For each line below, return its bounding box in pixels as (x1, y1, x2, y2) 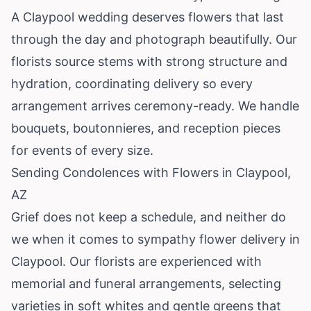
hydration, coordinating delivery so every (11, 76, 253, 91)
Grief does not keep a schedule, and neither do (11, 209, 286, 224)
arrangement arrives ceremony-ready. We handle (11, 98, 299, 113)
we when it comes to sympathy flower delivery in (11, 231, 300, 246)
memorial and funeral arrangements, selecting (11, 276, 281, 291)
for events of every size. (11, 142, 153, 158)
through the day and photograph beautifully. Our (11, 31, 297, 47)
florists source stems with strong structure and (11, 53, 287, 69)
